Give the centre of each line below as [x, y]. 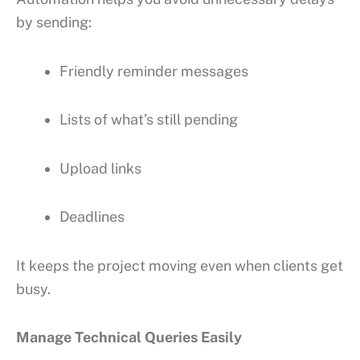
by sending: [54, 22]
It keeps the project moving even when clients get [180, 265]
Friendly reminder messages [154, 71]
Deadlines [92, 217]
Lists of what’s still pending [149, 120]
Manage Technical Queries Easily [129, 337]
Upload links [100, 168]
